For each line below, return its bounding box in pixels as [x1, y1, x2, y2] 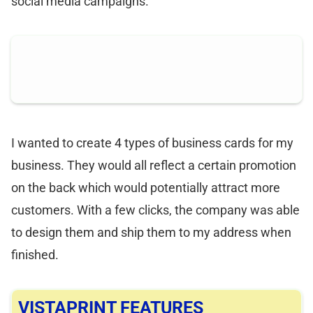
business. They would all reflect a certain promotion [11, 158, 296, 173]
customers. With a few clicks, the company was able [11, 203, 300, 218]
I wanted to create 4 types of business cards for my [11, 136, 293, 151]
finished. [11, 247, 59, 263]
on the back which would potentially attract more [11, 180, 280, 196]
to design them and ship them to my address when [11, 225, 291, 240]
